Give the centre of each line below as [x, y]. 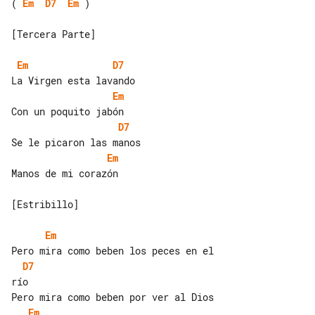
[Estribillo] [45, 204]
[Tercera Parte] [53, 34]
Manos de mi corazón [65, 173]
